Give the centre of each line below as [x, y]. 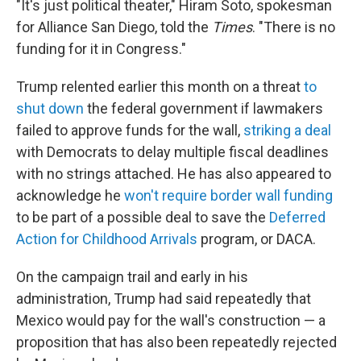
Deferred [297, 218]
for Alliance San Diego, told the [114, 27]
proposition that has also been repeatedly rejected [176, 342]
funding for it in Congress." [101, 49]
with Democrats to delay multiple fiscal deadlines [172, 152]
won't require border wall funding [228, 196]
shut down [50, 109]
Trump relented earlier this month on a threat [160, 87]
